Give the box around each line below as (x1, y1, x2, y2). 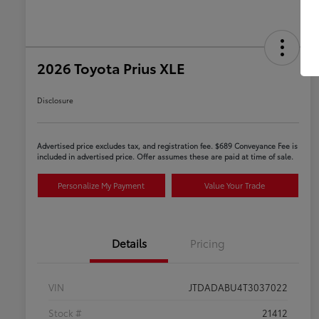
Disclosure (37, 94, 73, 105)
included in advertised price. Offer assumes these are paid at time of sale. (37, 150, 293, 162)
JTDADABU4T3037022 (189, 280, 288, 293)
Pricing (189, 234, 225, 251)
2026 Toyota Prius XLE (37, 57, 185, 78)
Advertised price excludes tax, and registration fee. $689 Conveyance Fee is (37, 140, 298, 151)
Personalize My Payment (58, 179, 145, 191)
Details (111, 234, 147, 251)
